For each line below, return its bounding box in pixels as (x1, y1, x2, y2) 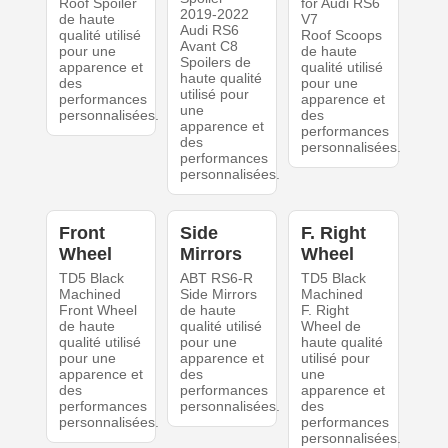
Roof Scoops (301, 27, 383, 44)
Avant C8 (179, 38, 238, 55)
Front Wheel (58, 302, 137, 319)
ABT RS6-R (179, 270, 253, 287)
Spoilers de (179, 54, 251, 71)
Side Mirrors (179, 286, 257, 303)
